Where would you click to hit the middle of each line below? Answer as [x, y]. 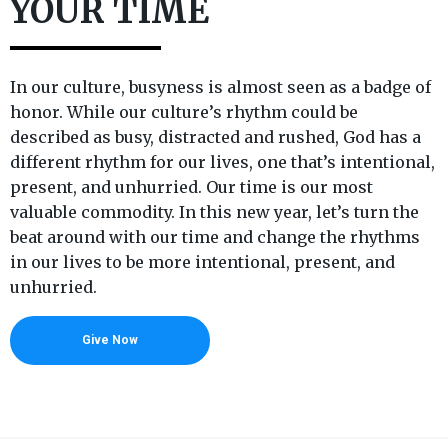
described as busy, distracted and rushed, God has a [215, 137]
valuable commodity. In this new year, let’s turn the [214, 212]
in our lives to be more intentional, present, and [202, 262]
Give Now [110, 340]
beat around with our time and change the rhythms [215, 237]
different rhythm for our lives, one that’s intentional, [222, 162]
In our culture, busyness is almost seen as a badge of [220, 87]
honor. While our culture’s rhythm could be [184, 112]
